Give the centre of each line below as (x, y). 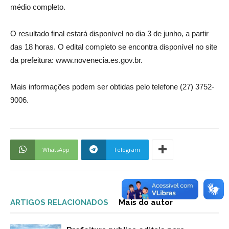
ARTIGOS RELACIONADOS (59, 202)
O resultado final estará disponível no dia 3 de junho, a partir (109, 33)
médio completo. (38, 7)
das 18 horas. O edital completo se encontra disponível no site (114, 47)
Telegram (127, 149)
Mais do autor (146, 202)
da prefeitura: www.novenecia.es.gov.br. (76, 60)
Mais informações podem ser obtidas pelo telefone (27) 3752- (112, 86)
